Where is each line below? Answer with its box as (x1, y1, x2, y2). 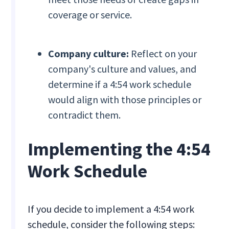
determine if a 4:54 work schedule (48, 78, 192, 91)
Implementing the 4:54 (28, 138, 211, 161)
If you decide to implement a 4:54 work (28, 202, 195, 216)
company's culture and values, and (48, 62, 197, 76)
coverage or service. (48, 8, 132, 21)
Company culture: (48, 47, 129, 60)
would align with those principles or (48, 93, 202, 106)
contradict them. (48, 108, 121, 122)
